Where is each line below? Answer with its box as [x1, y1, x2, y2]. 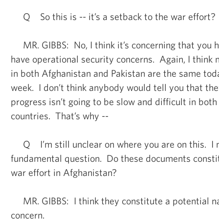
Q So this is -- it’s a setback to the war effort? [11, 10, 216, 22]
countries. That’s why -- [11, 109, 109, 121]
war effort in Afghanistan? [11, 166, 117, 178]
